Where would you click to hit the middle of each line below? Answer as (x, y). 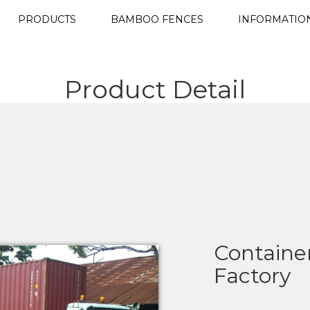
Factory (252, 276)
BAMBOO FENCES (157, 19)
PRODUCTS (47, 19)
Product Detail (155, 89)
